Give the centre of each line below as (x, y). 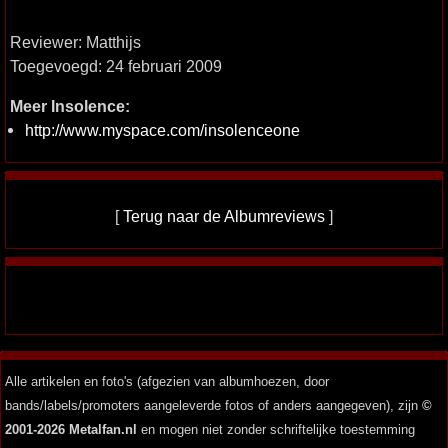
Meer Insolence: (70, 106)
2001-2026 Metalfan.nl (71, 429)
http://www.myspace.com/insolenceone (162, 130)
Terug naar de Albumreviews (224, 216)
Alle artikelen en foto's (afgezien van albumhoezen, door (167, 381)
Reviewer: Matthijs (75, 42)
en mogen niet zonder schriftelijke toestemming (276, 429)
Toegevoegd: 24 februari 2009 (116, 66)
